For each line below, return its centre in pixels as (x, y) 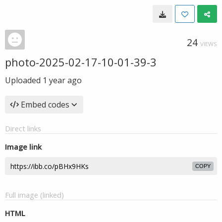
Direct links (23, 128)
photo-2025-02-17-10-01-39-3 (81, 62)
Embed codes (45, 105)
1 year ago (62, 80)
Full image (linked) (34, 195)
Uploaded (24, 80)
